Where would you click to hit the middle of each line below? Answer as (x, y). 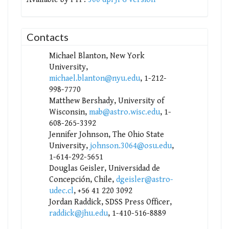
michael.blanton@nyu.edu (94, 78)
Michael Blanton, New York (97, 56)
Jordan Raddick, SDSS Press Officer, (110, 202)
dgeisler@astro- (144, 179)
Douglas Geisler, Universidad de (104, 168)
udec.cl (61, 191)
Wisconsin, (69, 112)
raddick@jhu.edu (78, 213)
